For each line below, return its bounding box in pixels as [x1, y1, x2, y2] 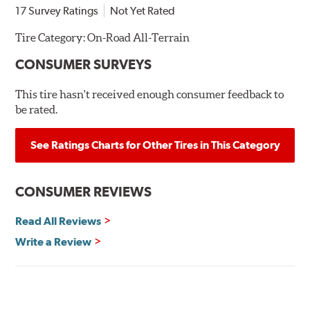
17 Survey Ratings [15, 4, 99, 18]
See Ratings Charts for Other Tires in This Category [30, 138, 280, 152]
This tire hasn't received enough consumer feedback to [15, 88, 284, 101]
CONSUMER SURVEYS [15, 56, 152, 73]
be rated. [15, 103, 58, 116]
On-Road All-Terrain [87, 31, 190, 44]
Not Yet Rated [110, 4, 176, 18]
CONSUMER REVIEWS [15, 183, 152, 201]
